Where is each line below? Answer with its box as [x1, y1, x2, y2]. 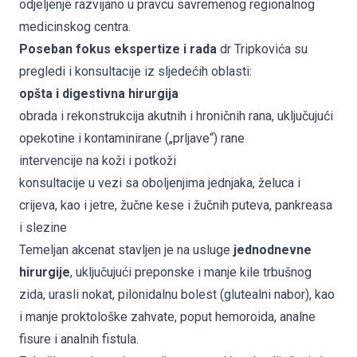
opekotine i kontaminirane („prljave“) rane [19, 130, 245, 146]
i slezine [19, 219, 67, 235]
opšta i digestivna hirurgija [19, 85, 178, 101]
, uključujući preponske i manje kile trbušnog [70, 264, 312, 280]
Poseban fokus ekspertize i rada [19, 41, 217, 57]
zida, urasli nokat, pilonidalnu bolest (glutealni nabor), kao [19, 286, 335, 302]
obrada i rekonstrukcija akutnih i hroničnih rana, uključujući [19, 108, 333, 124]
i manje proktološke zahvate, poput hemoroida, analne [19, 308, 316, 324]
